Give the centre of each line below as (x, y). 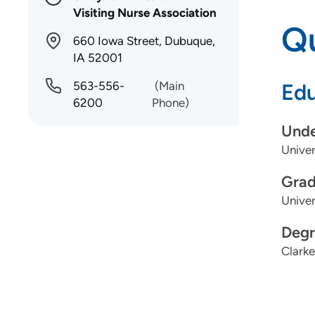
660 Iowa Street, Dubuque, (144, 41)
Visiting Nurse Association (145, 13)
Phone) (170, 103)
